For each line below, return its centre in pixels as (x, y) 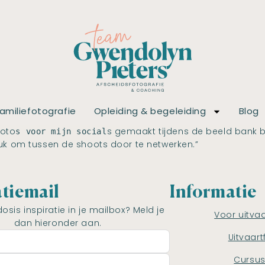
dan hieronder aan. (58, 223)
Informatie (213, 193)
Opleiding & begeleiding (150, 111)
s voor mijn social (61, 132)
